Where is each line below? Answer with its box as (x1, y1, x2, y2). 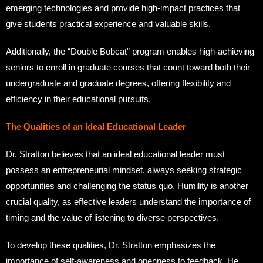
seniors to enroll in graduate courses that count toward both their (6, 62, 250, 72)
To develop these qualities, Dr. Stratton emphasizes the (6, 240, 215, 250)
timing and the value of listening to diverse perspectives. (6, 212, 219, 222)
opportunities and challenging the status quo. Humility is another (6, 180, 248, 191)
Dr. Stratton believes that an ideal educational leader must (6, 149, 225, 159)
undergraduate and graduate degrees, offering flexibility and (6, 77, 231, 88)
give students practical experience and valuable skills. (6, 18, 211, 29)
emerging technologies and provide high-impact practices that (6, 2, 240, 13)
